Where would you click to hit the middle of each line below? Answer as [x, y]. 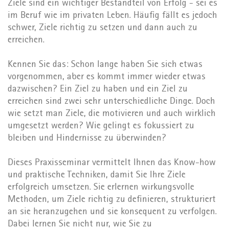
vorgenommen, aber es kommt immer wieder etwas [107, 78]
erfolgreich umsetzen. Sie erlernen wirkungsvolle [101, 188]
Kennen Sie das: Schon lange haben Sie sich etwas [105, 65]
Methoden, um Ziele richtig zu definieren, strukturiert [112, 200]
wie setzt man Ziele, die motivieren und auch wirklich [112, 114]
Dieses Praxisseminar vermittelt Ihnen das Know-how [112, 164]
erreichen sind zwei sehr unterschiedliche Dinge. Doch [111, 102]
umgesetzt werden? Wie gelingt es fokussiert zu [101, 127]
